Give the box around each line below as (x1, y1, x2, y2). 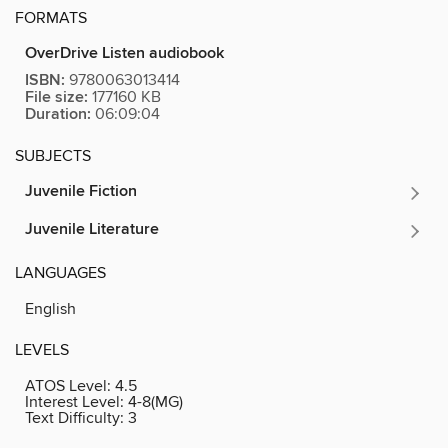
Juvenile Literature (25, 218, 159, 240)
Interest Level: (25, 391, 128, 412)
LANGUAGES (15, 262, 106, 283)
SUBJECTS (15, 145, 91, 166)
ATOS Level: (25, 375, 115, 396)
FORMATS (15, 7, 87, 28)
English (25, 298, 76, 319)
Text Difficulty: (25, 407, 128, 428)
